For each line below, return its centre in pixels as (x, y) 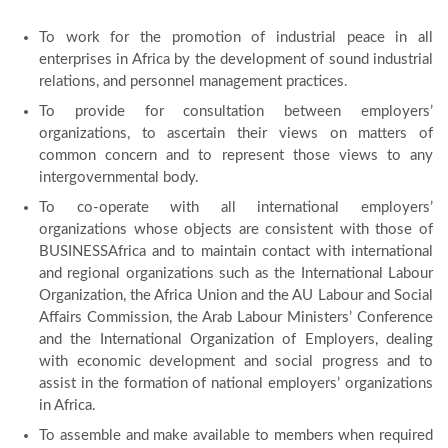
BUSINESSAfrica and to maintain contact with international (236, 251)
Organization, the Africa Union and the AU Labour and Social (236, 295)
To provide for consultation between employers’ (236, 111)
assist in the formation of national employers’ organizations (236, 383)
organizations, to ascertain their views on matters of (236, 133)
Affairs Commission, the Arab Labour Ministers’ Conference (236, 317)
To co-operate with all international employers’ (236, 207)
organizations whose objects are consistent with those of (236, 229)
